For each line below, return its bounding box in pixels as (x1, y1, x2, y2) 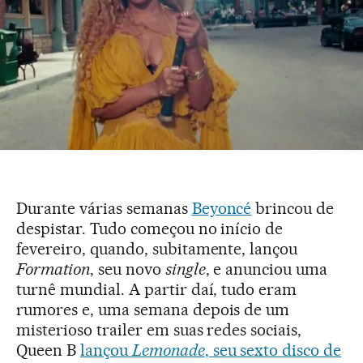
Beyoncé (191, 198, 252, 218)
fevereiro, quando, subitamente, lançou (16, 238, 298, 258)
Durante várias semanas (16, 198, 192, 218)
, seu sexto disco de (204, 340, 342, 360)
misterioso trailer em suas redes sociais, (16, 319, 302, 340)
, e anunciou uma (205, 258, 328, 279)
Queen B (16, 340, 80, 360)
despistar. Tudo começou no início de (16, 218, 284, 238)
